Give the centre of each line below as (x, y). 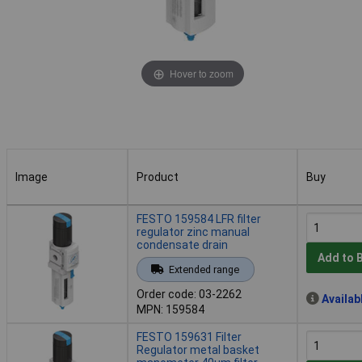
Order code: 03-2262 (189, 294)
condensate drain (182, 244)
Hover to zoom (201, 73)
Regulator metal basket (198, 349)
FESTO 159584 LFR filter (199, 219)
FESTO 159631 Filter (189, 337)
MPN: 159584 (170, 309)
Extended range (204, 269)
